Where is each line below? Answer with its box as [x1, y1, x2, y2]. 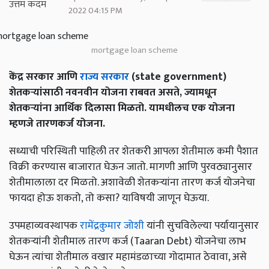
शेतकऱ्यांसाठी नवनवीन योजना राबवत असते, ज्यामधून [9, 83, 217, 101]
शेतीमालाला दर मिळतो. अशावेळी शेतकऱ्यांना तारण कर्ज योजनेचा [9, 174, 255, 192]
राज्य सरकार [80, 68, 129, 86]
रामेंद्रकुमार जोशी [80, 217, 144, 235]
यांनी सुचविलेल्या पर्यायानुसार [144, 217, 259, 235]
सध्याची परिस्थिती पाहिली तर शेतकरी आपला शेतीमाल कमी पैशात [9, 142, 258, 160]
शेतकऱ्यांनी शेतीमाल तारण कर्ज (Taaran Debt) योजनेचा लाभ [9, 232, 246, 250]
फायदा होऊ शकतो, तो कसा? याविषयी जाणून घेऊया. [9, 189, 209, 207]
